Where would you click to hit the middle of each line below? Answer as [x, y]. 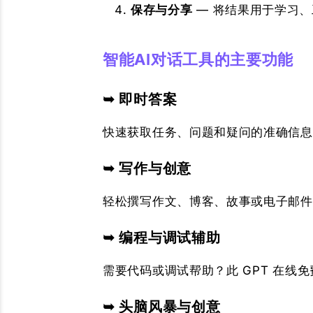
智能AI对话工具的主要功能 [198, 59]
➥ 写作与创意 [147, 168]
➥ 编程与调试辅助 [162, 238]
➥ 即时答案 [140, 99]
